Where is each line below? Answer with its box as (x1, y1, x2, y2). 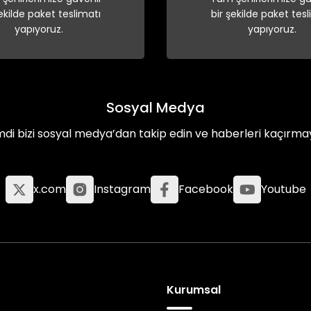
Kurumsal (167, 282, 221, 298)
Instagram (93, 181, 151, 197)
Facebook (178, 181, 233, 197)
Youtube (260, 181, 306, 197)
